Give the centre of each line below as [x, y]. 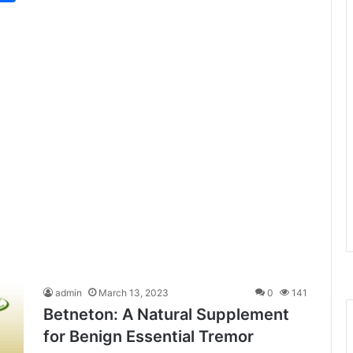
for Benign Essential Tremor [149, 337]
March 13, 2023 [134, 293]
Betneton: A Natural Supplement [166, 315]
